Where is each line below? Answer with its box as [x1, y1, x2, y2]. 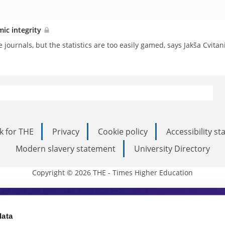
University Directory [134, 143, 210, 154]
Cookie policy [98, 126, 148, 137]
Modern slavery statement [15, 143, 116, 154]
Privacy [52, 126, 79, 137]
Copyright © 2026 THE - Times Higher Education [32, 167, 193, 177]
